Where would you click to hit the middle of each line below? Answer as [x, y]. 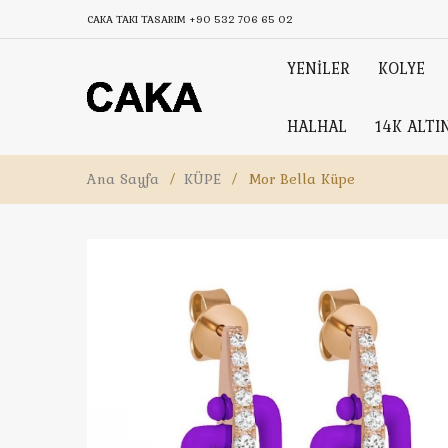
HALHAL [317, 126]
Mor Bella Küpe [302, 179]
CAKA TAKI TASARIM [138, 19]
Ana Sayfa [123, 179]
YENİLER [318, 68]
